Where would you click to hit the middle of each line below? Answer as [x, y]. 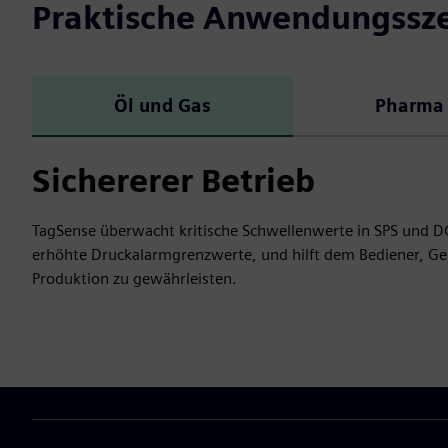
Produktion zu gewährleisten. [134, 278]
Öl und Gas [162, 105]
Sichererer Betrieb [173, 180]
